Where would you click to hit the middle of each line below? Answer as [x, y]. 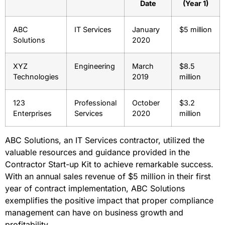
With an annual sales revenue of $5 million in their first [108, 176]
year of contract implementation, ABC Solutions [95, 188]
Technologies [36, 76]
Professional [95, 102]
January [146, 29]
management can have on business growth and [94, 212]
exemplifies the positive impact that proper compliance [109, 200]
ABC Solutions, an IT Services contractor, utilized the [105, 140]
